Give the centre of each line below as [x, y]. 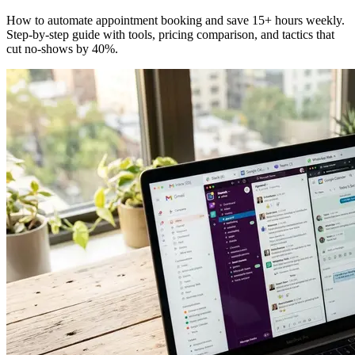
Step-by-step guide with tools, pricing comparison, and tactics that [170, 35]
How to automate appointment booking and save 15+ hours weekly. [176, 21]
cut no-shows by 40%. [62, 49]
